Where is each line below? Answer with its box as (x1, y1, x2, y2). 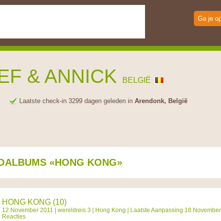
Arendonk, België (135, 97, 187, 105)
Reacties (2, 213, 26, 220)
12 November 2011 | (2, 207, 58, 213)
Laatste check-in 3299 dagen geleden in (19, 97, 135, 105)
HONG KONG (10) (2, 198, 67, 206)
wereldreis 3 (58, 207, 91, 213)
